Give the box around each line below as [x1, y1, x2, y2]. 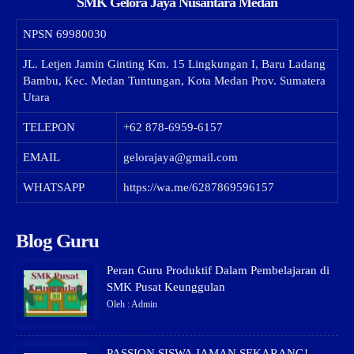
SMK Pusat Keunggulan [107, 280, 225, 293]
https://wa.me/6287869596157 [123, 180, 274, 194]
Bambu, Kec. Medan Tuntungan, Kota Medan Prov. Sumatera [23, 73, 326, 87]
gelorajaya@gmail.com [123, 150, 238, 164]
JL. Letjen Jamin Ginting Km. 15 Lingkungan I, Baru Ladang [23, 57, 326, 70]
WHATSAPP [23, 180, 85, 194]
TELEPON [23, 120, 75, 134]
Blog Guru [16, 229, 99, 251]
